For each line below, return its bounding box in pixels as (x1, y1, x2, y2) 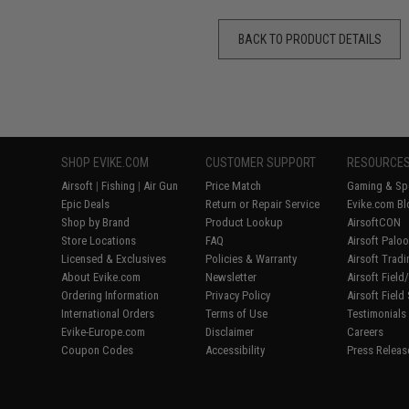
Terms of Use (205, 307, 268, 320)
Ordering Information (61, 288, 160, 302)
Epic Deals (61, 197, 110, 211)
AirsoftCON (347, 215, 402, 229)
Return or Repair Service (205, 197, 320, 211)
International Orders (61, 307, 155, 320)
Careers (347, 325, 384, 339)
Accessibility (205, 343, 266, 357)
